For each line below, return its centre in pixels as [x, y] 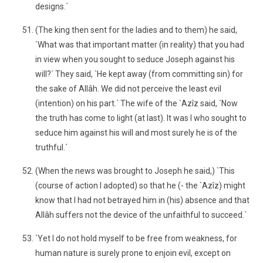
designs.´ [52, 6]
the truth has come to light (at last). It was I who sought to [141, 118]
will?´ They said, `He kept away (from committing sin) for [139, 74]
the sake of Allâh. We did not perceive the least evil [128, 89]
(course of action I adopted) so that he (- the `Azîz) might [140, 186]
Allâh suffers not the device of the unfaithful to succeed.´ [141, 215]
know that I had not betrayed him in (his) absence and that [142, 200]
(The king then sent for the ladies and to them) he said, [136, 30]
